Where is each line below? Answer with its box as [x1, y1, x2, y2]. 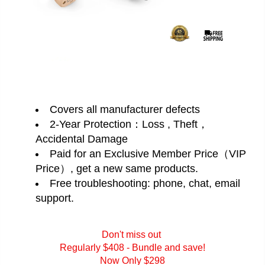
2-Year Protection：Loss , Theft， [50, 118, 208, 130]
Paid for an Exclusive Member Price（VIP [50, 147, 246, 160]
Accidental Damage [35, 132, 128, 145]
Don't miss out [102, 229, 163, 240]
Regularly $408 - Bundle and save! [60, 242, 205, 253]
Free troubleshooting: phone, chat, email [50, 177, 240, 189]
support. [35, 192, 74, 204]
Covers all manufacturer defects [50, 103, 200, 115]
